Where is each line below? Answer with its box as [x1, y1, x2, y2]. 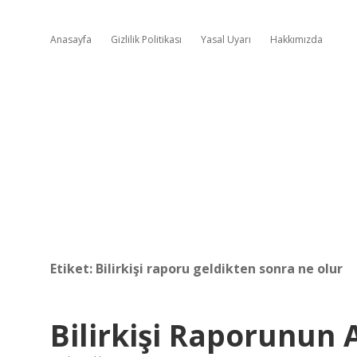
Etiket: [50, 260, 96, 277]
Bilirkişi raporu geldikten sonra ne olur [96, 260, 343, 277]
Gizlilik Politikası [111, 33, 182, 46]
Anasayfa [50, 33, 92, 46]
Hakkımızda [270, 33, 323, 46]
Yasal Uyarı [201, 33, 251, 46]
